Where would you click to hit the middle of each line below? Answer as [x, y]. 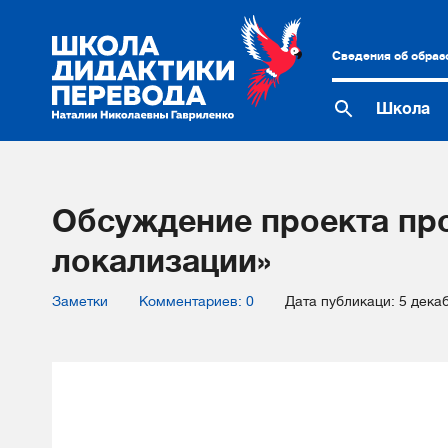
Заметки [80, 301]
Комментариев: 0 [196, 301]
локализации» [161, 261]
